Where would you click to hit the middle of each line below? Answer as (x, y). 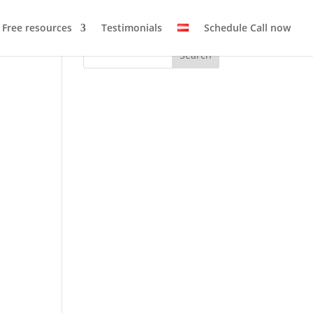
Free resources (37, 28)
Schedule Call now (247, 28)
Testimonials (132, 28)
